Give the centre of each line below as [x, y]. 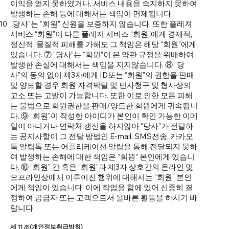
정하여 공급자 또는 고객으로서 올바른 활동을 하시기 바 [104, 198]
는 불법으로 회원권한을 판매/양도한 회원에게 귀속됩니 [104, 106]
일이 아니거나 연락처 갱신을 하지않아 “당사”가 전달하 [102, 126]
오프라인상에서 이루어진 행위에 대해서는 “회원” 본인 [101, 177]
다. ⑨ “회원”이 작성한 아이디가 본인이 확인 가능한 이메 [104, 116]
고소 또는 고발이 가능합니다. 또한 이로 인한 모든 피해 [101, 96]
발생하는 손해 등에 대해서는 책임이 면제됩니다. [91, 14]
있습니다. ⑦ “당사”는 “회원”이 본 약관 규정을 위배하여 [102, 55]
